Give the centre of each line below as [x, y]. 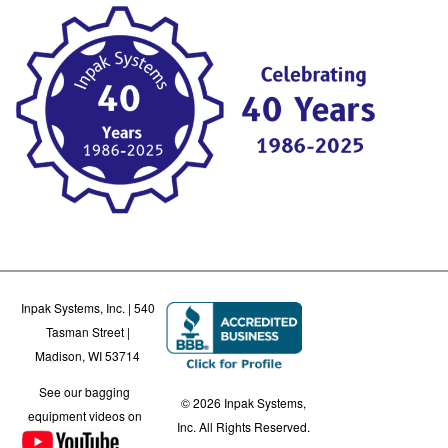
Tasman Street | [87, 331]
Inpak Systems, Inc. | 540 [87, 307]
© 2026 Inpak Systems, [244, 402]
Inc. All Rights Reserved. [244, 426]
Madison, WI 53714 [88, 355]
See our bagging [85, 391]
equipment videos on [84, 415]
